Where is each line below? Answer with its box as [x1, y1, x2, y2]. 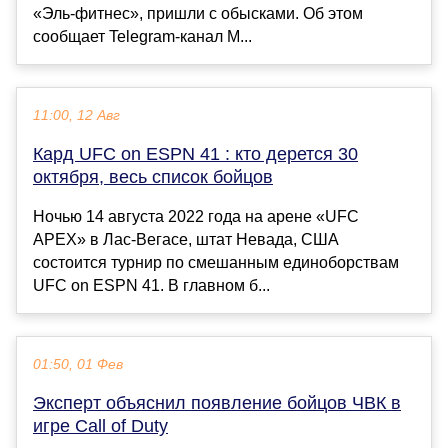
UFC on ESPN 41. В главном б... [33, 277, 270, 295]
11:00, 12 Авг [33, 108, 120, 124]
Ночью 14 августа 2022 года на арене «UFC [33, 208, 359, 226]
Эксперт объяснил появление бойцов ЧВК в [33, 393, 401, 414]
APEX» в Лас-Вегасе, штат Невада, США [33, 231, 339, 249]
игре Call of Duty [33, 416, 168, 437]
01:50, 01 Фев [33, 357, 123, 373]
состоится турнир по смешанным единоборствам [33, 254, 399, 272]
